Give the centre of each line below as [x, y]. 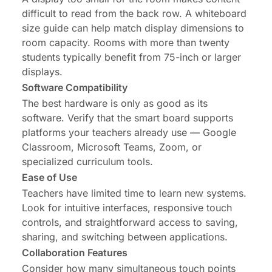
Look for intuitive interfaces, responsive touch [127, 207]
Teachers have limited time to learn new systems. [134, 193]
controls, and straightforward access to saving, [130, 222]
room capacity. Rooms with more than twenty [126, 42]
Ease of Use [49, 177]
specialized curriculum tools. [87, 161]
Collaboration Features [75, 252]
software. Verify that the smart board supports [127, 117]
